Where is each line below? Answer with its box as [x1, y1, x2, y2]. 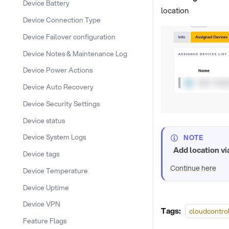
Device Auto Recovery [23, 82, 94, 91]
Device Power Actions [23, 65, 93, 75]
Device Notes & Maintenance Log [23, 48, 127, 58]
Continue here [170, 163, 216, 173]
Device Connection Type [23, 15, 101, 25]
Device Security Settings [23, 98, 100, 108]
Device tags [23, 149, 59, 158]
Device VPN [23, 199, 60, 209]
